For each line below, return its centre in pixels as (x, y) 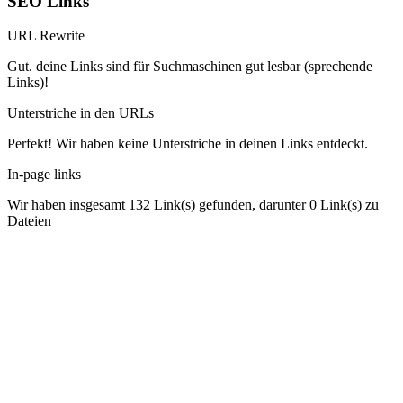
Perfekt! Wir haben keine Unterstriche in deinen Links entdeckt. (188, 144)
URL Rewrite (46, 36)
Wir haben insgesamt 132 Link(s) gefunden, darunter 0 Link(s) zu (193, 205)
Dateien (29, 221)
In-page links (44, 175)
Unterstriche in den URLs (81, 113)
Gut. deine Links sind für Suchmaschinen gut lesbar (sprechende (190, 67)
